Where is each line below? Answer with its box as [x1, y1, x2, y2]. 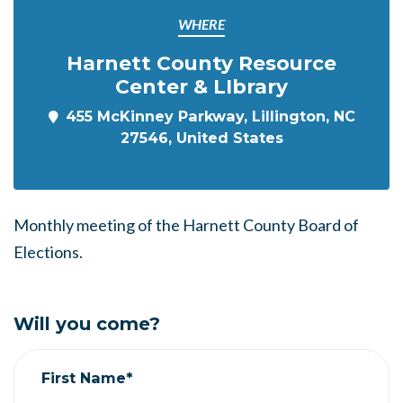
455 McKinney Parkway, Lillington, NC [65, 107, 355, 125]
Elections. [13, 242, 83, 262]
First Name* [41, 368, 133, 387]
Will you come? [13, 313, 160, 335]
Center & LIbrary [115, 75, 288, 98]
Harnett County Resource [67, 51, 336, 75]
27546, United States [120, 129, 283, 147]
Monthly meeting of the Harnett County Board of [13, 215, 359, 235]
